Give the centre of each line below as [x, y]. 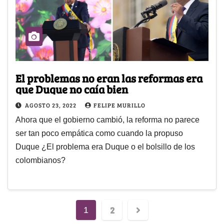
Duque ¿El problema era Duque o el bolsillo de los [105, 146]
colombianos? [40, 160]
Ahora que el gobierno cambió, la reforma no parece [107, 119]
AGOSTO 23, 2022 [51, 105]
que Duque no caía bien [72, 89]
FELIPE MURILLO [119, 105]
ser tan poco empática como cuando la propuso [99, 133]
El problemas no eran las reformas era [109, 78]
